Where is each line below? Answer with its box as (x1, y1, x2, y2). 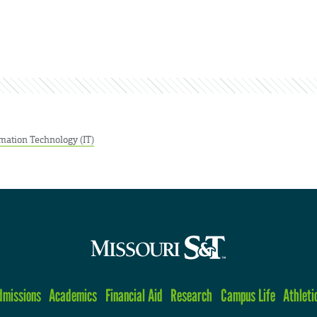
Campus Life (220, 284, 275, 306)
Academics (49, 284, 98, 306)
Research (171, 284, 213, 306)
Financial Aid (105, 284, 163, 306)
